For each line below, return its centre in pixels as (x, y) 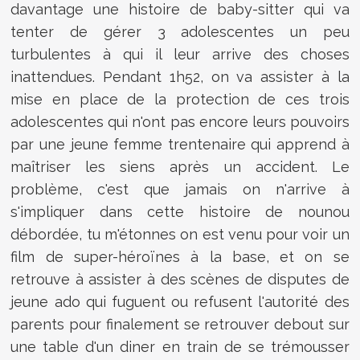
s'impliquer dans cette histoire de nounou (180, 211)
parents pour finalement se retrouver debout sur (180, 324)
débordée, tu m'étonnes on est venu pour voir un (180, 234)
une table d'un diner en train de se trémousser (180, 346)
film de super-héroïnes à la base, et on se (180, 256)
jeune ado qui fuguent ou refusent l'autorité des (180, 301)
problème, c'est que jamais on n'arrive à (180, 189)
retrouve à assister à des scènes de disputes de (180, 279)
